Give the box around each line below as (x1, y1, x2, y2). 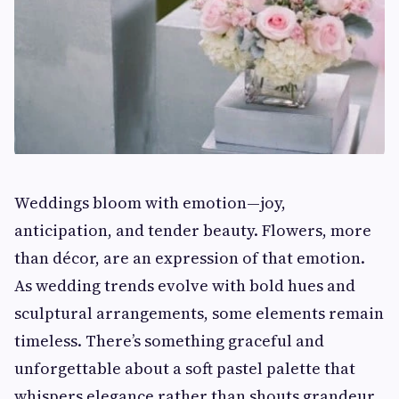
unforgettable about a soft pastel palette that (14, 356, 355, 379)
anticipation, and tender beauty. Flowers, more (14, 218, 371, 241)
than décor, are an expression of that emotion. (14, 246, 365, 269)
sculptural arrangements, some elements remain (14, 301, 384, 324)
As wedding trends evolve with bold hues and (14, 273, 355, 297)
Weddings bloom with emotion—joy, (14, 191, 286, 214)
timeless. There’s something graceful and (14, 329, 324, 352)
